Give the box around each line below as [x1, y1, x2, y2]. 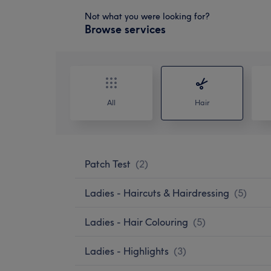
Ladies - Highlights [85, 244, 169, 257]
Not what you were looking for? [85, 10, 210, 22]
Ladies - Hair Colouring [85, 215, 188, 228]
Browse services [85, 22, 166, 36]
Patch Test [85, 157, 131, 170]
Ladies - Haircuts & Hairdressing [85, 186, 229, 199]
